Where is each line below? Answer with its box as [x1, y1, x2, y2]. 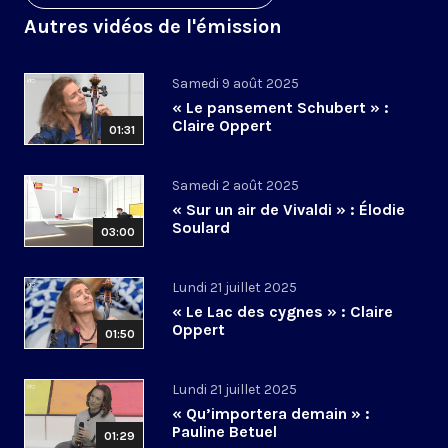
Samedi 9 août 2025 [172, 75, 299, 93]
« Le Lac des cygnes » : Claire [172, 302, 393, 322]
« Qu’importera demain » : [172, 404, 370, 424]
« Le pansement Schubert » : [172, 98, 389, 118]
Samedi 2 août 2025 [172, 177, 299, 195]
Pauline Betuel [172, 422, 277, 442]
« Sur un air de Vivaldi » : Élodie [172, 200, 405, 220]
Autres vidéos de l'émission [24, 15, 282, 39]
